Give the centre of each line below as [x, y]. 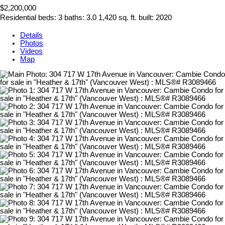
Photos [32, 43]
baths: [75, 18]
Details [31, 35]
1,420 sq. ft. [118, 18]
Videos [31, 51]
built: [147, 18]
